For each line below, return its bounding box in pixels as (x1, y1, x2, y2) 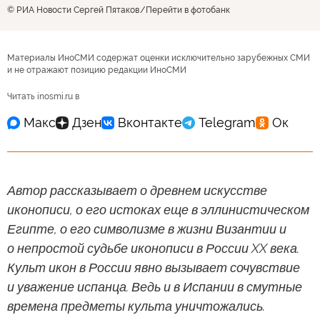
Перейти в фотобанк (146, 4, 230, 15)
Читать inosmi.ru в (7, 91, 79, 101)
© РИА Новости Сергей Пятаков (7, 4, 139, 15)
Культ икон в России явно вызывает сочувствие (7, 259, 300, 275)
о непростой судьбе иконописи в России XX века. (7, 240, 299, 256)
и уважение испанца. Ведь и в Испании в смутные (7, 279, 302, 294)
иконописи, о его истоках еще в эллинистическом (7, 201, 309, 217)
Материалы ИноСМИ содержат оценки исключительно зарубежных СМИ (7, 52, 310, 63)
